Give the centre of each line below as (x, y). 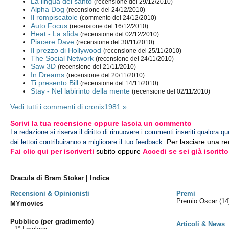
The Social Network (62, 59)
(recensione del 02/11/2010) (171, 92)
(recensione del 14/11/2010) (120, 84)
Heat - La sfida (55, 34)
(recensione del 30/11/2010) (116, 43)
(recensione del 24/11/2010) (135, 59)
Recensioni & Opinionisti (50, 193)
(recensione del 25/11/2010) (143, 51)
